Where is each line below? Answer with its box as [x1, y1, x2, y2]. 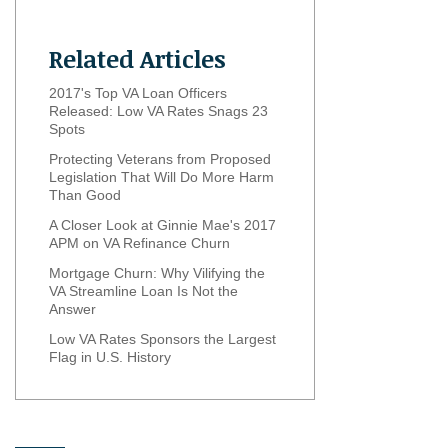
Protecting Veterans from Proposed [49, 150, 271, 167]
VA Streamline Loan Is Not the [49, 282, 238, 299]
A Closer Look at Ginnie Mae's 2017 [49, 216, 276, 233]
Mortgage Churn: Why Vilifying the [49, 264, 265, 281]
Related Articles [49, 41, 226, 75]
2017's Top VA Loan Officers [49, 84, 227, 101]
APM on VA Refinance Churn [49, 234, 230, 251]
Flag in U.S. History [49, 348, 171, 365]
